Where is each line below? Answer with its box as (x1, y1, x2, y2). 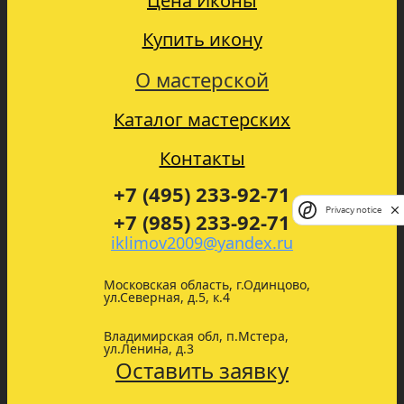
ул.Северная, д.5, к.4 (103, 289, 230, 307)
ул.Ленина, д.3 (103, 340, 194, 358)
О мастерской (135, 66, 269, 94)
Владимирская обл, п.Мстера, (103, 327, 289, 345)
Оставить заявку (115, 355, 289, 386)
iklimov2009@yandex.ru (111, 232, 293, 254)
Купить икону (142, 27, 262, 52)
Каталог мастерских (114, 107, 290, 133)
